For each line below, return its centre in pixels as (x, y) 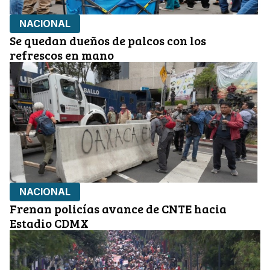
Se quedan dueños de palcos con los (108, 41)
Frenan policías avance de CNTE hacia (118, 209)
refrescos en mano (62, 55)
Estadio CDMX (49, 223)
